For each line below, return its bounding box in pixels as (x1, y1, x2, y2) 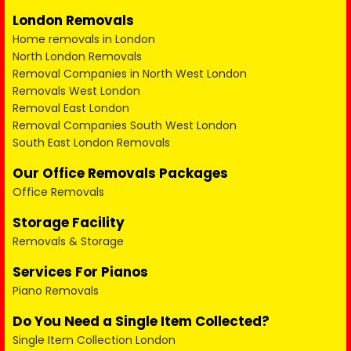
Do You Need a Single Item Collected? (13, 312, 270, 331)
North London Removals (13, 49, 142, 64)
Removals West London (13, 83, 140, 99)
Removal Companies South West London (13, 118, 237, 133)
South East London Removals (13, 135, 170, 150)
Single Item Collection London (13, 332, 175, 348)
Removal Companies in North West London (13, 66, 247, 81)
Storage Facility (13, 213, 125, 232)
